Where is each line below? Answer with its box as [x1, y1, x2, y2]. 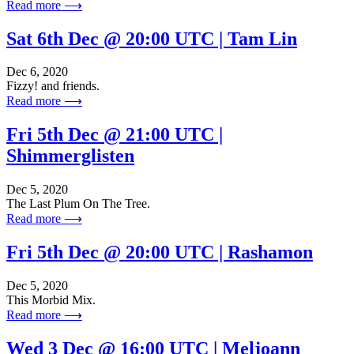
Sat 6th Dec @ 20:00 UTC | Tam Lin [6, 28, 297, 49]
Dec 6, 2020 [6, 65, 68, 79]
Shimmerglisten [6, 145, 134, 167]
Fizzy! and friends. [6, 79, 100, 93]
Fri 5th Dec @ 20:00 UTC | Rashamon [6, 242, 313, 263]
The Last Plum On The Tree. [6, 197, 150, 211]
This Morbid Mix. [6, 293, 96, 307]
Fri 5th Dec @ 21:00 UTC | [6, 124, 223, 145]
